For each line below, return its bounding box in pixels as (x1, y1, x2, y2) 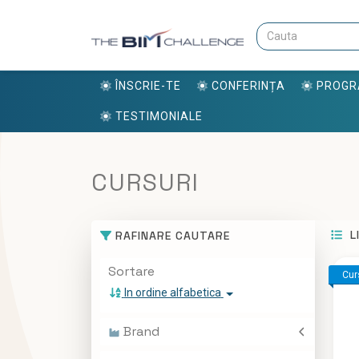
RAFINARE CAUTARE (111, 228, 230, 244)
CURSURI (91, 167, 200, 199)
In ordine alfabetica (123, 286, 221, 300)
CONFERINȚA (212, 79, 285, 93)
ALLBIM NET (131, 341, 192, 355)
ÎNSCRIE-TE (115, 79, 181, 93)
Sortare (108, 263, 155, 280)
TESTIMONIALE (115, 109, 203, 123)
